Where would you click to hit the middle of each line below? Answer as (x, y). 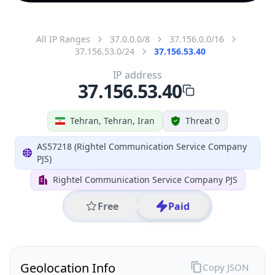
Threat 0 (203, 120)
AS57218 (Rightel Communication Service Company (142, 146)
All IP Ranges (63, 39)
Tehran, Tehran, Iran (112, 120)
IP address (137, 75)
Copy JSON (225, 267)
